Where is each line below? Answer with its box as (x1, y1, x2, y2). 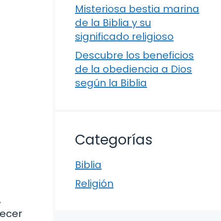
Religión (75, 177, 113, 190)
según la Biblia (75, 76, 147, 90)
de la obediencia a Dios (75, 62, 192, 76)
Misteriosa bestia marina (75, 2, 199, 16)
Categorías (75, 130, 152, 149)
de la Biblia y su (75, 16, 151, 30)
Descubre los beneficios (75, 48, 194, 62)
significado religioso (75, 30, 174, 43)
